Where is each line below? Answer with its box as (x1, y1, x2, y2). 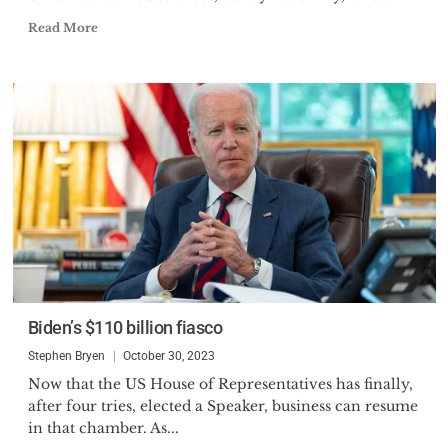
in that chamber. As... (27, 419, 179, 437)
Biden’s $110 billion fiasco (27, 317, 222, 338)
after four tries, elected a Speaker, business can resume (27, 397, 418, 415)
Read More (27, 20, 98, 35)
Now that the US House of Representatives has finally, (27, 375, 413, 393)
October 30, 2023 (122, 349, 215, 363)
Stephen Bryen (27, 349, 105, 363)
